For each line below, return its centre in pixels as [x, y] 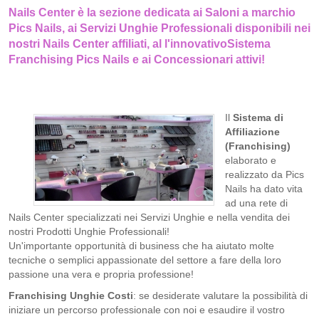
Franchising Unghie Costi [71, 296]
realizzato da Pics [265, 174]
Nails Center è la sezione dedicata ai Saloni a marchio [152, 12]
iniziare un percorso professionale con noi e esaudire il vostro [147, 310]
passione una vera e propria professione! [101, 274]
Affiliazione [252, 132]
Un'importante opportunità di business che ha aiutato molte [141, 246]
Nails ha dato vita [264, 189]
